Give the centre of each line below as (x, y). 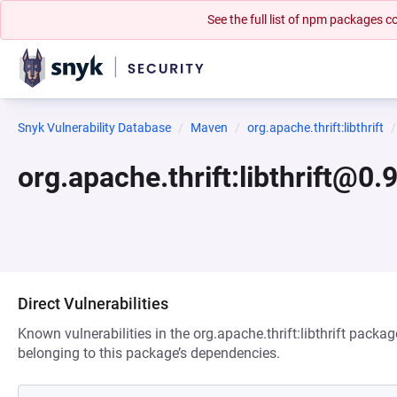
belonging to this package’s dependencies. (149, 353)
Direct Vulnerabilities (93, 304)
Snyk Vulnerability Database (94, 128)
